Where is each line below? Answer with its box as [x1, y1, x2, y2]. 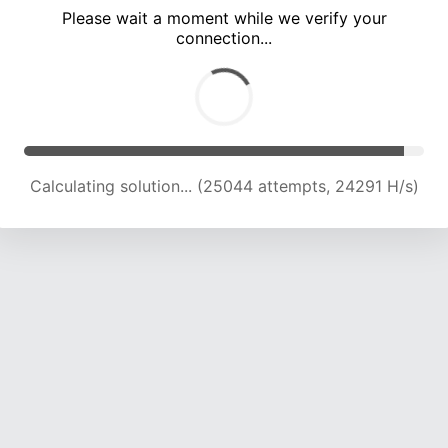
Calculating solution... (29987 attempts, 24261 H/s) [30, 176, 418, 197]
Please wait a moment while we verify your [61, 8, 387, 29]
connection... [176, 28, 272, 49]
